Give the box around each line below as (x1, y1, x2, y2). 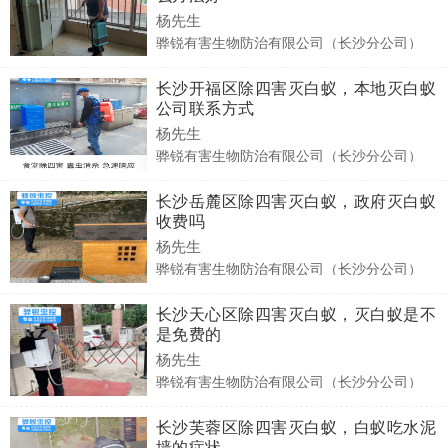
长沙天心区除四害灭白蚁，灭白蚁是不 (155, 302, 436, 326)
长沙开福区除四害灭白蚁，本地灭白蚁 (155, 76, 436, 100)
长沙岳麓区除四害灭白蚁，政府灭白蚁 (155, 189, 436, 213)
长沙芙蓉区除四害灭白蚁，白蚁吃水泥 (155, 415, 436, 439)
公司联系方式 (155, 96, 255, 120)
